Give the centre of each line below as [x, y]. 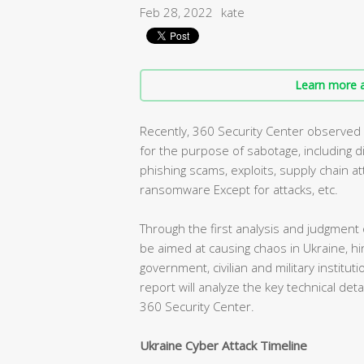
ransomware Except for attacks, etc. [239, 189]
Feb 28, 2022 [176, 12]
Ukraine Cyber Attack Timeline [223, 345]
